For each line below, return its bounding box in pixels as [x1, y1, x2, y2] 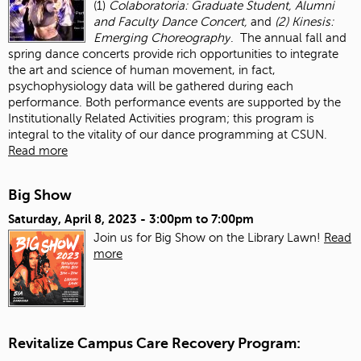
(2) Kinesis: [272, 15, 334, 29]
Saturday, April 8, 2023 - [8, 211, 149, 226]
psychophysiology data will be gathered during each [8, 80, 293, 93]
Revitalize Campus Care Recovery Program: [8, 335, 301, 352]
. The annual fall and [230, 31, 346, 45]
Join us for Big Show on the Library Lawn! [93, 231, 324, 245]
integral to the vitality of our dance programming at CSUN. [8, 128, 327, 142]
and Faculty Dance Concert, [93, 15, 251, 29]
